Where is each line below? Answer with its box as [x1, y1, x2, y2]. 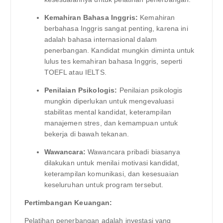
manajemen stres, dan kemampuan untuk [44, 119, 178, 127]
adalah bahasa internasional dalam [44, 35, 157, 44]
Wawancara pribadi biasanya [85, 148, 180, 156]
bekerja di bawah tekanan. [44, 130, 129, 138]
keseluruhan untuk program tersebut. [44, 181, 164, 189]
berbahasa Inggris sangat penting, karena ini [44, 24, 188, 33]
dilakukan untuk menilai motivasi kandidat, [44, 159, 180, 167]
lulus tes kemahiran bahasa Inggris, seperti [44, 57, 183, 66]
